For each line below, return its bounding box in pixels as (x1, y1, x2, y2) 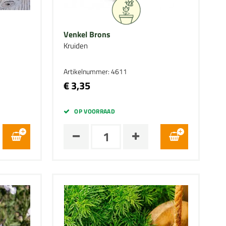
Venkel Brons (64, 28, 111, 40)
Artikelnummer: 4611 (64, 66, 128, 77)
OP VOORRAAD (74, 106, 116, 116)
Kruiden (64, 40, 88, 51)
